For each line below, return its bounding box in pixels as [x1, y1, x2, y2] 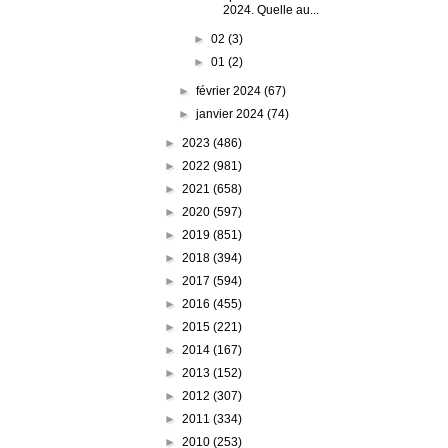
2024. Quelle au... [223, 2, 320, 17]
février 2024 [196, 83, 265, 98]
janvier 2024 [196, 106, 268, 121]
